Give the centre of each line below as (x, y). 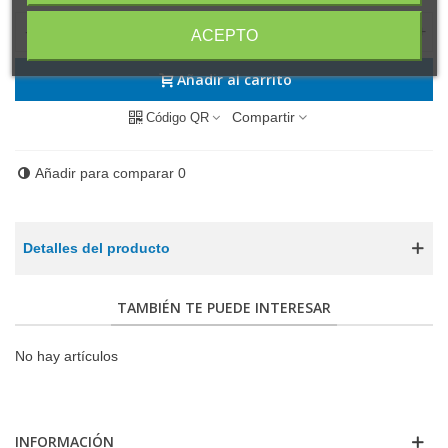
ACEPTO (224, 35)
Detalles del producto (96, 247)
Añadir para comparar (104, 172)
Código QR (177, 117)
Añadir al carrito (234, 79)
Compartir (263, 116)
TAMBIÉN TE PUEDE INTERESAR (224, 307)
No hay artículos (66, 355)
